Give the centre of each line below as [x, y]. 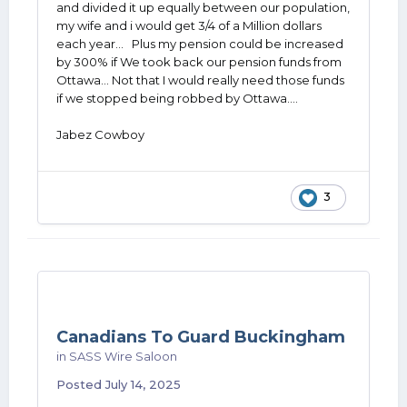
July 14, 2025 [143, 384]
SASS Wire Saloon [123, 356]
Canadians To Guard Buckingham [201, 337]
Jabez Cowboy [103, 134]
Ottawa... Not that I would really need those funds [200, 80]
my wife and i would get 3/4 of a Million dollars [189, 25]
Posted [81, 384]
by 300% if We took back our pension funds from [199, 62]
